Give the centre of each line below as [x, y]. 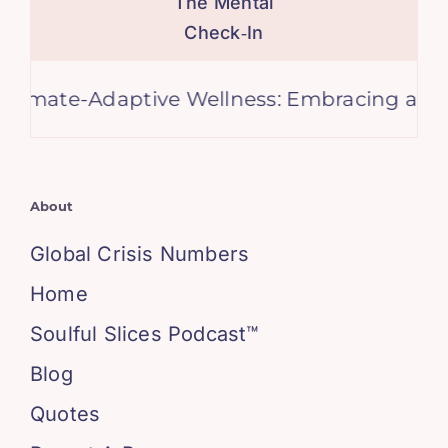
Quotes [65, 414]
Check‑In [224, 33]
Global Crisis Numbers [139, 254]
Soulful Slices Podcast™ [144, 334]
